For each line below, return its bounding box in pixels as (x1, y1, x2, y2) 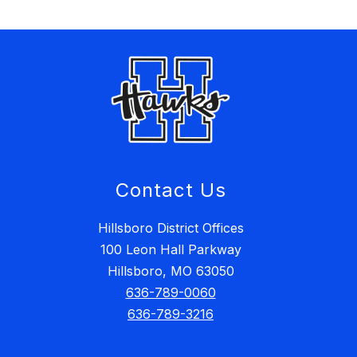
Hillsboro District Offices (97, 220, 244, 237)
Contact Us (115, 178, 226, 202)
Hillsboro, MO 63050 (107, 263, 234, 280)
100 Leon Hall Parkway (100, 241, 241, 258)
